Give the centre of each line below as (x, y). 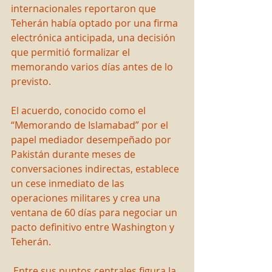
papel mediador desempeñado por (92, 140)
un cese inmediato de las (69, 184)
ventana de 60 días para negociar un (95, 213)
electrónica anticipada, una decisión (94, 38)
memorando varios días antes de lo (93, 67)
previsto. (31, 82)
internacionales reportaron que (85, 9)
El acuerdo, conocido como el (80, 111)
